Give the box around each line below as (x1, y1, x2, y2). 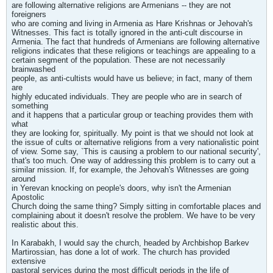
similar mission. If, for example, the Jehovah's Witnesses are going (12, 165, 249, 174)
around (12, 174, 35, 183)
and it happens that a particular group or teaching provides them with (12, 110, 253, 119)
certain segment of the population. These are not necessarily (12, 55, 225, 65)
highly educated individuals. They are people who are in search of (12, 92, 242, 101)
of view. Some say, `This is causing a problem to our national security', (12, 147, 261, 156)
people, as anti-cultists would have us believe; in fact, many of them (12, 74, 252, 83)
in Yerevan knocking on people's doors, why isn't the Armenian (12, 183, 231, 193)
